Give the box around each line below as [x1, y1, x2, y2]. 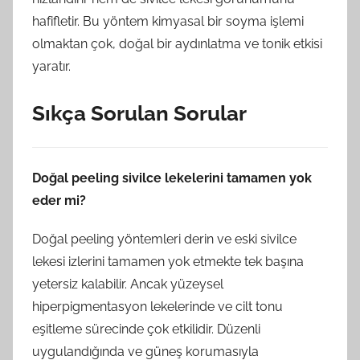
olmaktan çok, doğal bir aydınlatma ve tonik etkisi [32, 35, 322, 51]
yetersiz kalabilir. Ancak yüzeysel [32, 276, 223, 292]
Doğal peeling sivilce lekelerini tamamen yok [32, 170, 312, 186]
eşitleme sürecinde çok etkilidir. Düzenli [32, 321, 260, 337]
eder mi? [32, 192, 86, 208]
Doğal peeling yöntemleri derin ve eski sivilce [32, 231, 297, 247]
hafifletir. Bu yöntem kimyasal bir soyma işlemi [32, 13, 304, 29]
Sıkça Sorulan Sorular [32, 100, 247, 125]
